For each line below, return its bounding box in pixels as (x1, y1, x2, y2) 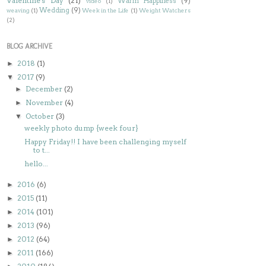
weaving (7, 7, 30, 14)
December (26, 84, 65, 93)
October (26, 111, 56, 121)
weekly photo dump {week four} (24, 123, 138, 132)
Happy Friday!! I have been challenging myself (24, 137, 186, 146)
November (26, 97, 65, 107)
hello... (24, 159, 48, 168)
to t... (33, 145, 50, 154)
